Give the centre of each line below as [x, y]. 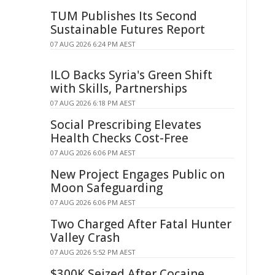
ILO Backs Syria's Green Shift [131, 75]
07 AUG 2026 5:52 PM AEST [93, 252]
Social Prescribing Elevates [126, 125]
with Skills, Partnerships [119, 88]
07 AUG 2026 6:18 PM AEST [93, 103]
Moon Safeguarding [107, 188]
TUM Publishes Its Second [124, 16]
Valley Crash [85, 238]
